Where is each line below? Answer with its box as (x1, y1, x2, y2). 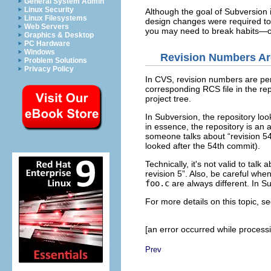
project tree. (145, 94, 191, 103)
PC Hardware (24, 39, 70, 48)
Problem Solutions (24, 56, 87, 65)
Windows (24, 48, 55, 56)
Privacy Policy (24, 65, 74, 73)
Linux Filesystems (24, 14, 87, 22)
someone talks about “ (145, 131, 230, 141)
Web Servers (24, 22, 69, 31)
